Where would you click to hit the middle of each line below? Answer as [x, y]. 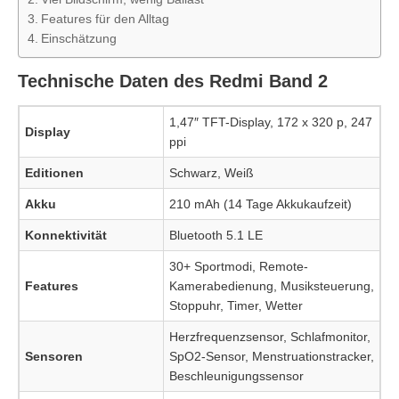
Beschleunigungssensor [236, 375]
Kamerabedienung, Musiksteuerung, [272, 285]
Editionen [54, 172]
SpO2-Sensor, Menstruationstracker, [272, 356]
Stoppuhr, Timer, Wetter [236, 305]
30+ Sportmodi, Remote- [239, 266]
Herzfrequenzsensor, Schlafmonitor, [270, 336]
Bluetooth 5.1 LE [216, 235]
